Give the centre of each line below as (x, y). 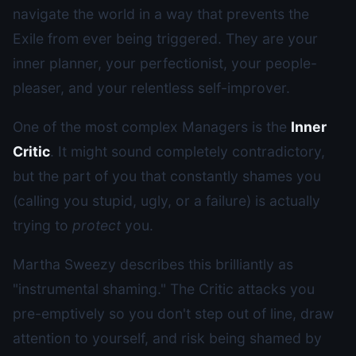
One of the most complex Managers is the (152, 127)
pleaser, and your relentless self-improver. (151, 88)
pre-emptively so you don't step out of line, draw (173, 313)
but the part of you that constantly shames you (167, 176)
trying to (43, 225)
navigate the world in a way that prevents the (161, 14)
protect (97, 225)
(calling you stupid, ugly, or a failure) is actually (166, 201)
